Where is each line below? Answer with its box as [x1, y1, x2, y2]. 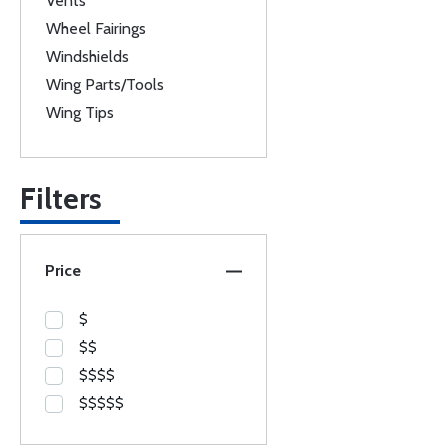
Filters [20, 180, 102, 217]
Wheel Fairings [46, 19, 146, 38]
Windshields [46, 47, 129, 66]
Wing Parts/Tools [46, 75, 164, 94]
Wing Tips [46, 103, 114, 122]
